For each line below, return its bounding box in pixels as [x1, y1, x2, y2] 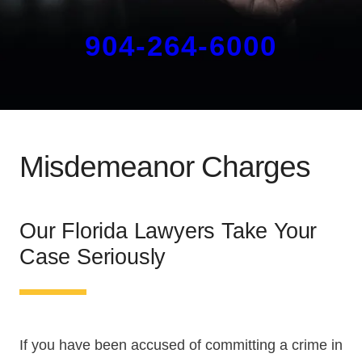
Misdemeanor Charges [19, 149, 310, 183]
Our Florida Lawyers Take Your [19, 217, 318, 243]
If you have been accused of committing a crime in [19, 337, 343, 354]
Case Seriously [19, 243, 166, 269]
